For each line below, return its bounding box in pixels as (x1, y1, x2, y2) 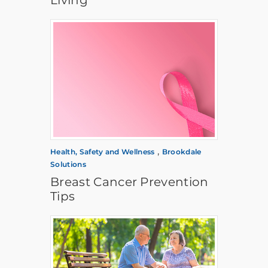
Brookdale (162, 147, 202, 157)
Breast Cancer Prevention (50, 175, 209, 190)
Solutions (50, 160, 86, 169)
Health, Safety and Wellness (50, 147, 155, 157)
